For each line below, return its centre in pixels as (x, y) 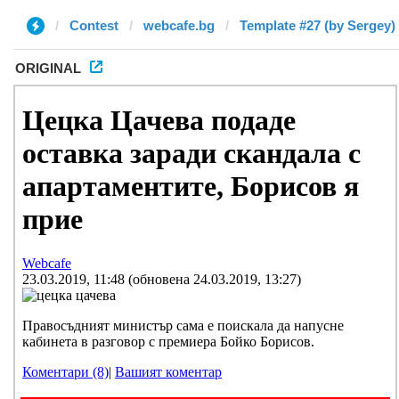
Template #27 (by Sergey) (318, 25)
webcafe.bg (179, 25)
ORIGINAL (48, 68)
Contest (94, 25)
